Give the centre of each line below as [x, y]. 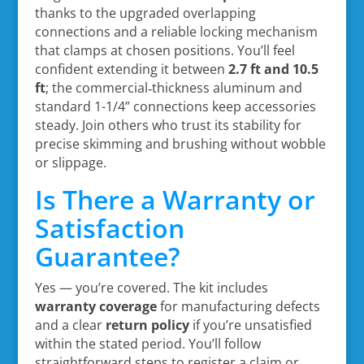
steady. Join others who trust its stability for [168, 125]
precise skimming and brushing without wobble [180, 143]
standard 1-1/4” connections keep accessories [175, 106]
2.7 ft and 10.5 [273, 69]
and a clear [70, 325]
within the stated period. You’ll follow [147, 343]
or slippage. [70, 162]
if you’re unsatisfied [250, 325]
